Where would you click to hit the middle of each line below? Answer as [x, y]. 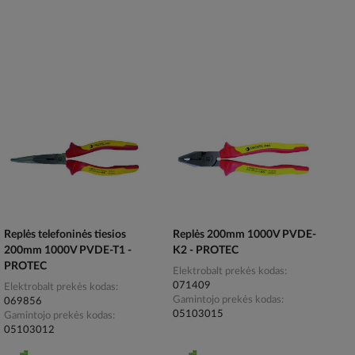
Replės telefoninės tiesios [65, 235]
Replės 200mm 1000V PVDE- [245, 235]
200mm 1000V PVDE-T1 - [67, 251]
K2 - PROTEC [206, 251]
